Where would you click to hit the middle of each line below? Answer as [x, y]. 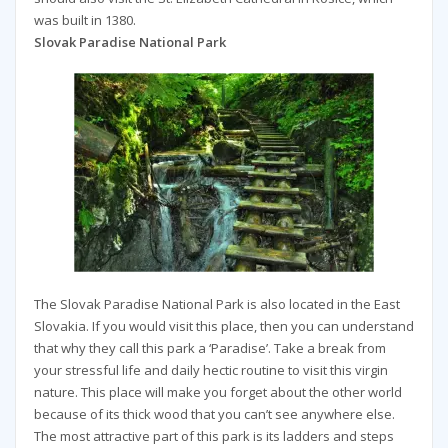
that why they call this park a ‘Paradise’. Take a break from [209, 347]
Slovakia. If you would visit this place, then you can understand [223, 325]
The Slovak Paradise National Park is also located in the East [216, 303]
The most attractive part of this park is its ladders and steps [213, 435]
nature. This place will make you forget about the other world [217, 391]
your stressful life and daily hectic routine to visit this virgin [210, 369]
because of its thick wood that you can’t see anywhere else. [214, 413]
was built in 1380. [84, 19]
